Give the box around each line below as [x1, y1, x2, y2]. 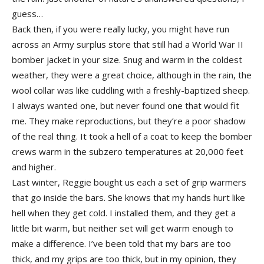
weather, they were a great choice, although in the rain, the [12, 69, 252, 81]
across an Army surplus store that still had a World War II [12, 38, 243, 50]
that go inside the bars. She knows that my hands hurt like [12, 192, 245, 203]
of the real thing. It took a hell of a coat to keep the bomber [12, 130, 252, 142]
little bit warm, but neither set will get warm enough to [12, 222, 233, 234]
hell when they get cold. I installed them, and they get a [12, 207, 236, 219]
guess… [12, 8, 43, 19]
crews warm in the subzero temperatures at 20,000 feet [12, 146, 243, 157]
